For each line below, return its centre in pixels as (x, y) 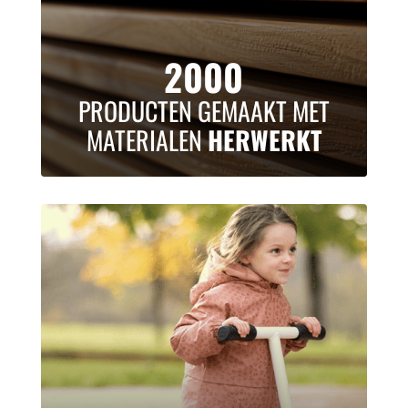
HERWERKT (264, 140)
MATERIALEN (147, 140)
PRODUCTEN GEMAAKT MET (204, 111)
